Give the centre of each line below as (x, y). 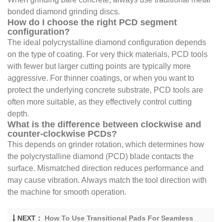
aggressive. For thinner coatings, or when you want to (101, 78)
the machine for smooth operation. (67, 192)
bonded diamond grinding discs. (64, 12)
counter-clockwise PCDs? (62, 134)
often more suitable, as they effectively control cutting (100, 102)
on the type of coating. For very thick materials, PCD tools (108, 55)
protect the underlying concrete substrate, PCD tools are (105, 90)
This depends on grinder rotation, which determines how (106, 145)
